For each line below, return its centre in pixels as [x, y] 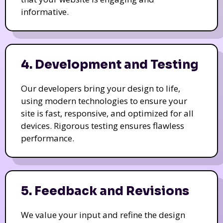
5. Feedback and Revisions [105, 191]
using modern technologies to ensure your [104, 101]
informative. [45, 12]
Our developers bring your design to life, [101, 89]
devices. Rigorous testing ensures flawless [103, 126]
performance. [48, 138]
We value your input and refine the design [103, 215]
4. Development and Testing [110, 65]
